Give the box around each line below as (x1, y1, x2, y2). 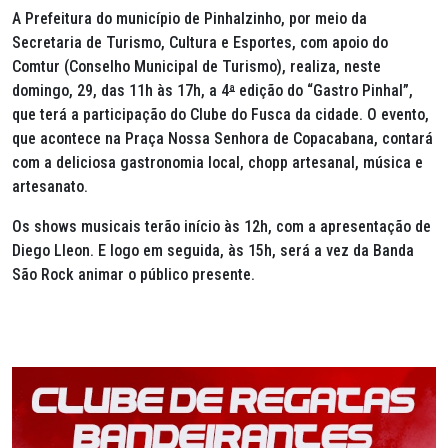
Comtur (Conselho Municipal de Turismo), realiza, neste (12, 56, 381, 76)
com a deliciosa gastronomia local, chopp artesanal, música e (12, 152, 423, 172)
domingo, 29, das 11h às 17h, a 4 (12, 80, 229, 100)
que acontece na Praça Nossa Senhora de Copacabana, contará (12, 128, 433, 148)
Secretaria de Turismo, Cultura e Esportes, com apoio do (12, 32, 388, 52)
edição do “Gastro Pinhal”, (235, 80, 413, 100)
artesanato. (12, 176, 88, 196)
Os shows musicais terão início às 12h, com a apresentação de (12, 216, 431, 236)
